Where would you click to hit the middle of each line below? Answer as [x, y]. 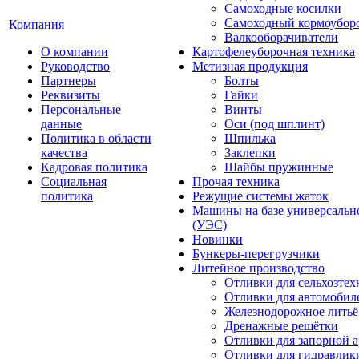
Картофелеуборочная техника [274, 52]
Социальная [74, 182]
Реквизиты [71, 95]
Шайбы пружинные [279, 167]
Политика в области [96, 138]
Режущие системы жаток [260, 196]
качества [64, 153]
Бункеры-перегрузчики [256, 254]
